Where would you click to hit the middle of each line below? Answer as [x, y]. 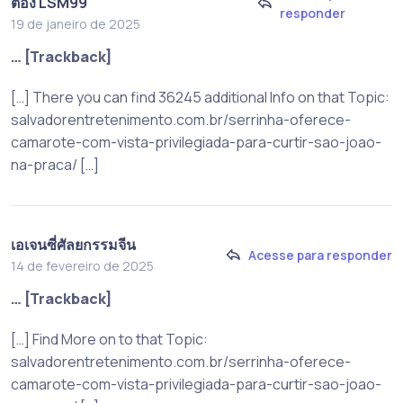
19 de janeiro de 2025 [76, 23]
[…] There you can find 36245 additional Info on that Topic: [200, 97]
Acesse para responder [320, 255]
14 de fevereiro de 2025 [82, 265]
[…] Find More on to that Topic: [109, 339]
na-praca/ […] [55, 164]
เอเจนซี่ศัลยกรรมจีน [73, 244]
